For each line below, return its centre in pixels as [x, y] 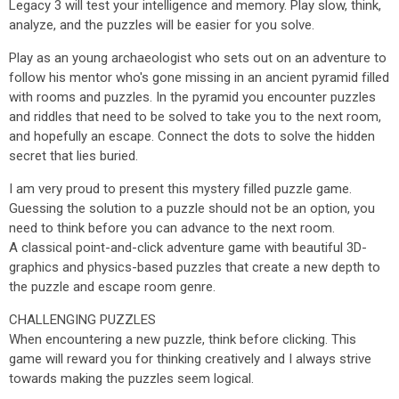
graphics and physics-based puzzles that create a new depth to [195, 267]
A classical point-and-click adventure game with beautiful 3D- [188, 248]
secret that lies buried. [73, 156]
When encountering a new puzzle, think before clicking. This [183, 339]
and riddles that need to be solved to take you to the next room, [195, 117]
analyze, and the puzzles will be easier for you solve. [162, 25]
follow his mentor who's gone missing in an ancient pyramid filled [199, 77]
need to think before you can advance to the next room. [172, 228]
